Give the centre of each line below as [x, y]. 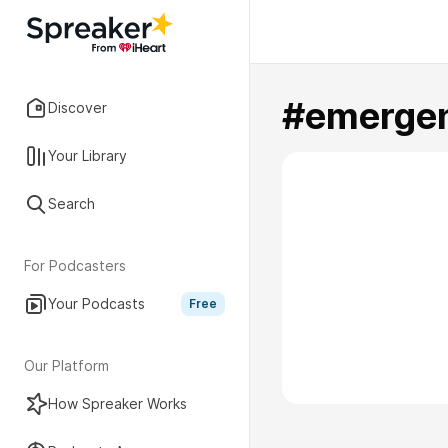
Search [71, 203]
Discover [77, 107]
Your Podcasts [96, 303]
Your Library [87, 155]
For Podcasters [75, 265]
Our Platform [66, 365]
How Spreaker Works [117, 403]
